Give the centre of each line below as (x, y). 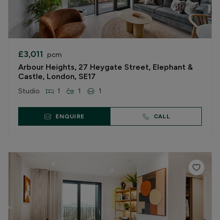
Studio (29, 91)
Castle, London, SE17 (57, 76)
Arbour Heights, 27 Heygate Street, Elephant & (106, 67)
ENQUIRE (70, 116)
